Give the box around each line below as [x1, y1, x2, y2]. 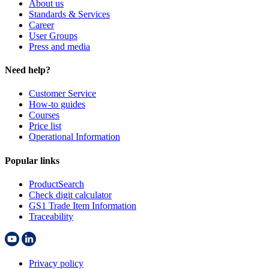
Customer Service [29, 88, 96, 99]
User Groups [29, 30, 77, 41]
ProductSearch [29, 178, 84, 189]
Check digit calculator [29, 189, 112, 200]
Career [29, 19, 54, 30]
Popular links [5, 155, 59, 166]
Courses [29, 110, 59, 121]
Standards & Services [29, 8, 110, 19]
